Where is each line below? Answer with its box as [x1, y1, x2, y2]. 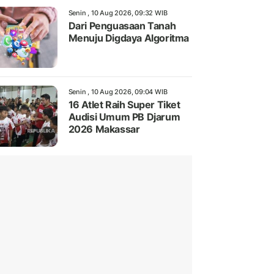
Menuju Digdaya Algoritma [68, 32, 189, 45]
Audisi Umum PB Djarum [68, 111, 180, 124]
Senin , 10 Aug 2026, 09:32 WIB [68, 9, 168, 18]
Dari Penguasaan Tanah [68, 20, 176, 32]
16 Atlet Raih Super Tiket [68, 98, 180, 111]
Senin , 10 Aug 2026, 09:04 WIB [68, 87, 168, 97]
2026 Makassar [68, 123, 140, 136]
